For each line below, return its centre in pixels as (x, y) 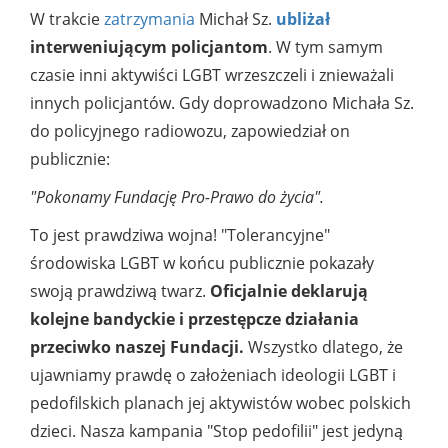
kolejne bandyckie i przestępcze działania (194, 319)
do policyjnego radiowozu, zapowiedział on (190, 131)
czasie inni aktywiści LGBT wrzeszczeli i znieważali (212, 75)
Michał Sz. (235, 19)
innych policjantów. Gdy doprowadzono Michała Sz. (222, 103)
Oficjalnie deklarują (289, 291)
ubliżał (303, 19)
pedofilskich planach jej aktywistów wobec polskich (220, 403)
